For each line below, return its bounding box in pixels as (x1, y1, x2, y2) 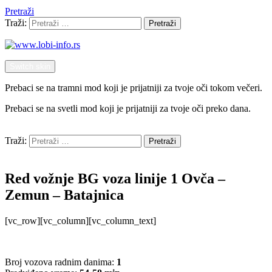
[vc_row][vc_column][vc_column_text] (5, 215, 156, 226)
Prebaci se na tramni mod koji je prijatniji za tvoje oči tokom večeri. (5, 83, 262, 93)
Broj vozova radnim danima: (5, 256, 117, 267)
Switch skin (10, 62, 50, 71)
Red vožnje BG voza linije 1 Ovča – (5, 170, 225, 186)
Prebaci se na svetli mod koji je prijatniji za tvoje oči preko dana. (5, 103, 251, 114)
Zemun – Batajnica (5, 186, 124, 203)
